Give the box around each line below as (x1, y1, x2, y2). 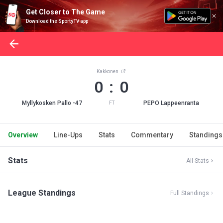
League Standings (8, 188, 76, 198)
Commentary (131, 131, 173, 139)
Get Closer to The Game (26, 8, 105, 16)
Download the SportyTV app (26, 18, 88, 24)
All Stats (186, 157, 209, 164)
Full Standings (170, 190, 209, 197)
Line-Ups (54, 131, 83, 139)
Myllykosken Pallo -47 (21, 100, 82, 107)
